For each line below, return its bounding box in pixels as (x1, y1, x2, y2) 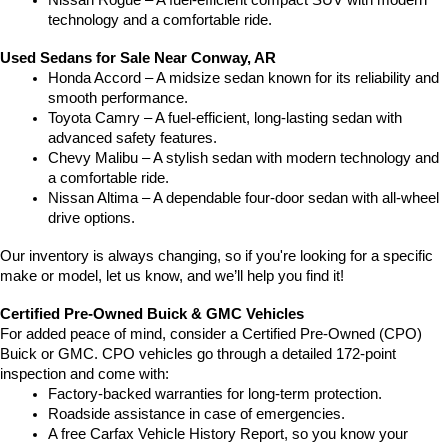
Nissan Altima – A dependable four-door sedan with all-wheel (48, 190, 439, 207)
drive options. (48, 210, 135, 227)
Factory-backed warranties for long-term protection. (48, 386, 382, 403)
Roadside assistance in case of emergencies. (48, 406, 345, 423)
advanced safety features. (48, 130, 217, 147)
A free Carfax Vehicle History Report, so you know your (48, 426, 408, 443)
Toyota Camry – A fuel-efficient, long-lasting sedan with (48, 110, 402, 127)
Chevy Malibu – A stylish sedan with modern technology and (48, 150, 439, 167)
